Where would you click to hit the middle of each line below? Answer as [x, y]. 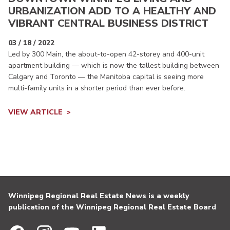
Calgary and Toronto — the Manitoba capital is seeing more [106, 77]
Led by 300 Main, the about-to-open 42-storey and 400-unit [106, 54]
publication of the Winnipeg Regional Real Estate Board [112, 207]
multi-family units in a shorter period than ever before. [97, 88]
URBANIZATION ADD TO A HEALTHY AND [112, 11]
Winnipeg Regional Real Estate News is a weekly [99, 196]
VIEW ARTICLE [35, 112]
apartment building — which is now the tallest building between [114, 66]
